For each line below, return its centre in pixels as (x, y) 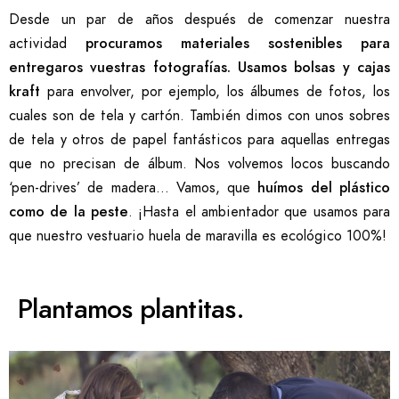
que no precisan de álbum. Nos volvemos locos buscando (199, 164)
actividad (47, 44)
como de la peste (69, 212)
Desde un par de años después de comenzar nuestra (199, 20)
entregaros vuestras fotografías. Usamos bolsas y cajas (199, 68)
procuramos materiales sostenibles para (238, 44)
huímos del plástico (324, 188)
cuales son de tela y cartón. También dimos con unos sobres (199, 116)
